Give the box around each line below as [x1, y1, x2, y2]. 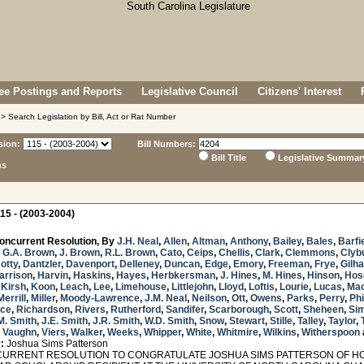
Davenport [66, 258, 115, 270]
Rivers [75, 304, 106, 315]
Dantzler [23, 258, 61, 270]
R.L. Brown [105, 247, 155, 258]
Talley [297, 315, 323, 327]
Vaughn [2, 327, 37, 338]
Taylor [328, 315, 356, 327]
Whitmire [217, 327, 258, 338]
